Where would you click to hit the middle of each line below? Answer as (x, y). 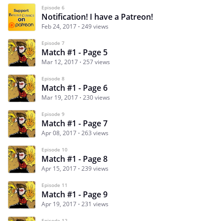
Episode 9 (53, 114)
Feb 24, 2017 (59, 27)
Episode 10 (55, 150)
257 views (96, 62)
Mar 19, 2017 (60, 98)
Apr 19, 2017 (59, 204)
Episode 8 (53, 79)
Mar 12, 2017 (60, 62)
